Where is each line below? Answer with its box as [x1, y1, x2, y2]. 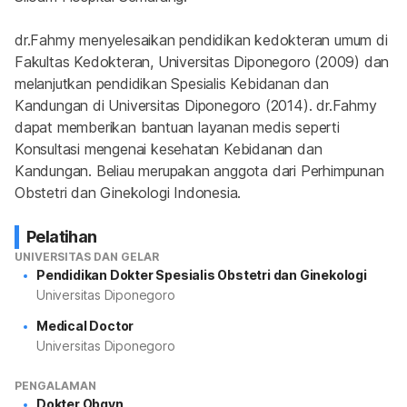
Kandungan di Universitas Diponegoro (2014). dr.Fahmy [15, 96, 377, 114]
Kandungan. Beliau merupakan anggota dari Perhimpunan [15, 162, 384, 180]
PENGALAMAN [15, 379, 96, 392]
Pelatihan [26, 227, 97, 246]
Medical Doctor [36, 318, 134, 333]
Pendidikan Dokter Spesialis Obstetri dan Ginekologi [36, 267, 367, 283]
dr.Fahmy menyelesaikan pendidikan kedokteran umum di [15, 31, 388, 49]
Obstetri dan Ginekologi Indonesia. [15, 184, 242, 202]
